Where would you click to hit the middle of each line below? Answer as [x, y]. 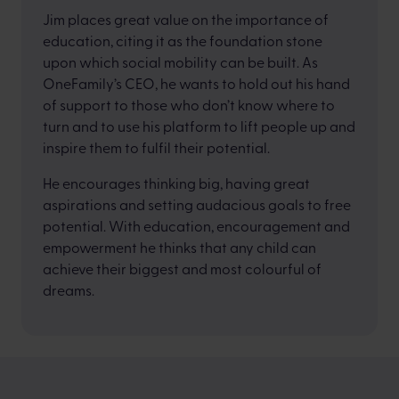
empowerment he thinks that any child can [179, 247]
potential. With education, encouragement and [196, 225]
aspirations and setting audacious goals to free [197, 204]
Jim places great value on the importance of [186, 19]
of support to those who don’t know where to [189, 104]
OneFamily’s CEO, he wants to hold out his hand [196, 83]
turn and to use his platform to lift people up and [199, 126]
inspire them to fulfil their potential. [156, 147]
